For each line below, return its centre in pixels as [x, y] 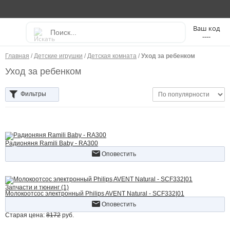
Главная [17, 56]
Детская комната [112, 56]
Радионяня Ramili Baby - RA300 [52, 143]
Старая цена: [26, 215]
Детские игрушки [58, 56]
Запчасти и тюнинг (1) [37, 187]
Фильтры [33, 94]
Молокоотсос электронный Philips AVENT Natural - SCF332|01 [95, 194]
